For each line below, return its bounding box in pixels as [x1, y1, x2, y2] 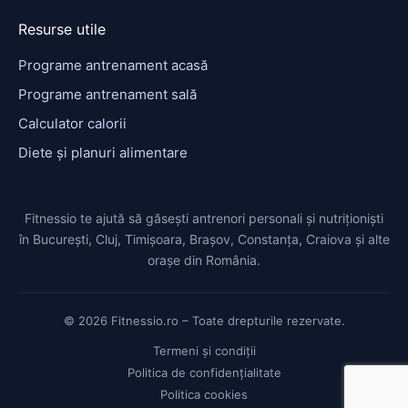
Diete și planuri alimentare [18, 143, 188, 161]
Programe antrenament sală [18, 85, 197, 103]
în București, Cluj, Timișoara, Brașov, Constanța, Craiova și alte [18, 230, 390, 247]
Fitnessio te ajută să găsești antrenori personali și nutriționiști [25, 209, 383, 226]
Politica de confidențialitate [127, 365, 281, 380]
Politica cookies [160, 387, 248, 402]
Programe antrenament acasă [18, 56, 208, 74]
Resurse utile [18, 19, 106, 38]
